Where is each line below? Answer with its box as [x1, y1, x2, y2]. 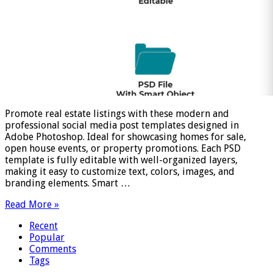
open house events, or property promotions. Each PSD [5, 142, 241, 154]
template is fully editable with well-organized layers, [5, 154, 238, 166]
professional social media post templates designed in [5, 119, 239, 131]
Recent [29, 219, 58, 232]
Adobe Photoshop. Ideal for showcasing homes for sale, [5, 130, 246, 143]
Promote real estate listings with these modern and [5, 107, 229, 119]
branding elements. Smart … [5, 177, 130, 189]
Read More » [5, 198, 59, 210]
